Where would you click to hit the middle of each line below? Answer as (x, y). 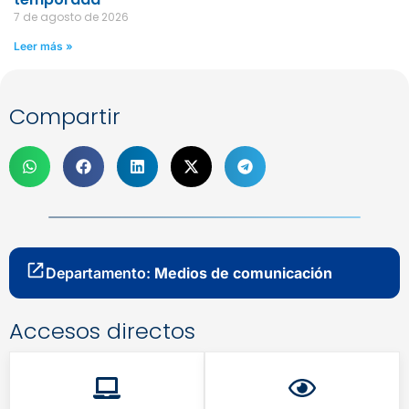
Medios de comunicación (243, 273)
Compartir (65, 116)
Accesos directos (102, 330)
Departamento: (100, 273)
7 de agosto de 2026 (71, 16)
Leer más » (43, 46)
